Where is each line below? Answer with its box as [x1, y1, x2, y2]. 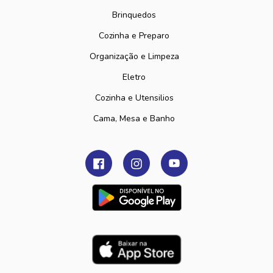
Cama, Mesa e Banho [93, 113, 175, 124]
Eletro [122, 71, 146, 83]
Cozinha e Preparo [99, 30, 169, 41]
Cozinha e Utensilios [94, 92, 174, 104]
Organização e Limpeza [89, 51, 179, 62]
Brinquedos [112, 9, 156, 21]
